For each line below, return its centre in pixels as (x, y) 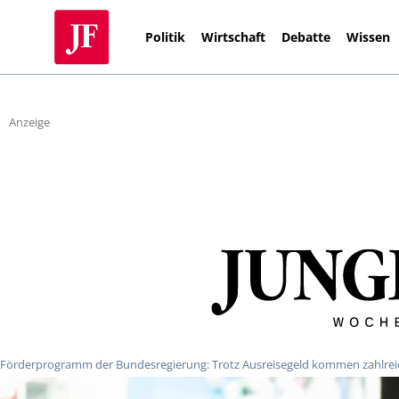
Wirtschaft (234, 37)
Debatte (306, 37)
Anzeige (29, 122)
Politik (166, 37)
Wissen (369, 37)
